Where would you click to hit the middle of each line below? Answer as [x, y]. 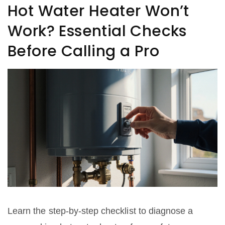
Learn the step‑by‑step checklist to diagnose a [100, 211]
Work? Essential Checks [97, 31]
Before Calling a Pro [83, 51]
